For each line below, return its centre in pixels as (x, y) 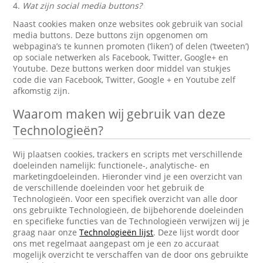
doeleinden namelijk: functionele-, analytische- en (112, 165)
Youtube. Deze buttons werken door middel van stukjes (122, 68)
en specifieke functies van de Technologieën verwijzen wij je (131, 221)
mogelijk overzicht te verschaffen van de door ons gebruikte (131, 254)
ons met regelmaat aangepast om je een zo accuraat (116, 243)
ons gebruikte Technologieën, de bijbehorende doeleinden (129, 210)
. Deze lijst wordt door (197, 232)
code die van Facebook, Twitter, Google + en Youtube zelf (124, 80)
